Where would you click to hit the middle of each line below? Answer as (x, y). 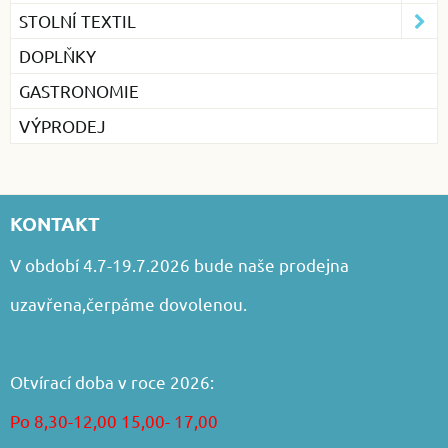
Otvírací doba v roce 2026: (112, 381)
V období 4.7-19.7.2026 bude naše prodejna (179, 264)
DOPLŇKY (57, 55)
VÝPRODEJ (62, 125)
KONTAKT (55, 223)
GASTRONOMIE (79, 90)
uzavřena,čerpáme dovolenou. (128, 303)
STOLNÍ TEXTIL (77, 20)
